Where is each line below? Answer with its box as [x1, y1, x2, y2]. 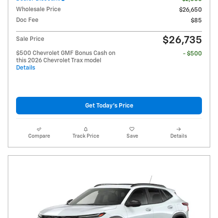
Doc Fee [16, 17, 38, 24]
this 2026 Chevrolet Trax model [16, 57, 101, 64]
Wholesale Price [16, 6, 61, 13]
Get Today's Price [85, 102, 133, 109]
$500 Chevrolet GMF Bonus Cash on [16, 50, 115, 57]
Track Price [72, 134, 99, 139]
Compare [28, 134, 51, 139]
